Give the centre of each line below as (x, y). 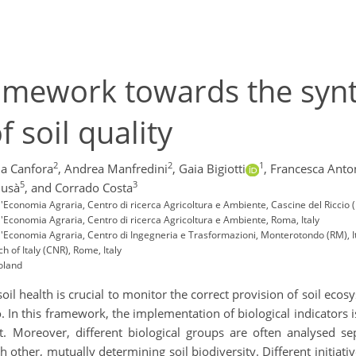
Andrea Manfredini (116, 169)
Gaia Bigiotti (212, 169)
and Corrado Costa (81, 188)
